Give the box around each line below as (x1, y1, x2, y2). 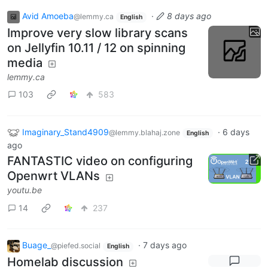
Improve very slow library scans (7, 25, 188, 40)
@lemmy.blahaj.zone (109, 127, 180, 137)
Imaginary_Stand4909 (22, 126, 109, 137)
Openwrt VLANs (7, 169, 100, 184)
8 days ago (166, 11, 211, 22)
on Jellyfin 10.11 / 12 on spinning (7, 40, 185, 55)
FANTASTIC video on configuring (7, 154, 193, 169)
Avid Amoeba (22, 11, 74, 22)
